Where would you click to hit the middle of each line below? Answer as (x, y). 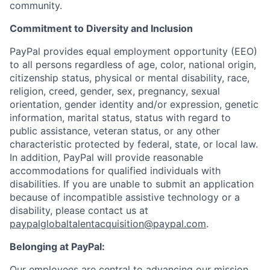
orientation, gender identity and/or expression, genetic (134, 104)
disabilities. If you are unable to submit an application (132, 184)
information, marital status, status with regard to (120, 118)
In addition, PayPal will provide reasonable (106, 157)
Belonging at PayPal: (57, 246)
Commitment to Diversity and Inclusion (101, 28)
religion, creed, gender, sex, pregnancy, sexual (115, 91)
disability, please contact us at (79, 210)
